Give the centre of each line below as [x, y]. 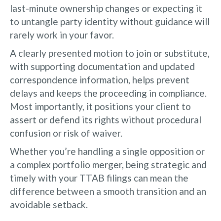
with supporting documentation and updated [102, 66]
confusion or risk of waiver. [66, 133]
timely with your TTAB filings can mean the [99, 178]
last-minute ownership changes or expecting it [106, 8]
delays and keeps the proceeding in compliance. [108, 93]
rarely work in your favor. [62, 35]
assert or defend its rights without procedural [106, 119]
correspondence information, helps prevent [100, 79]
